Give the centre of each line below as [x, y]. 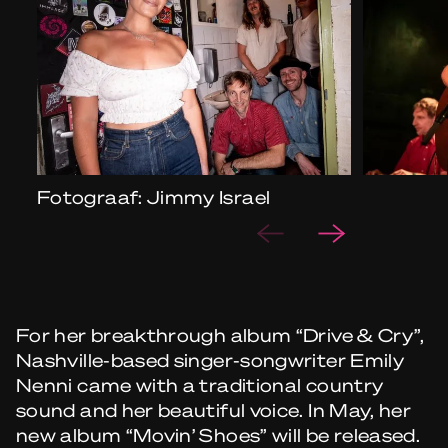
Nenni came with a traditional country [200, 385]
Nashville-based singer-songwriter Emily [210, 360]
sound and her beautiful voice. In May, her [214, 410]
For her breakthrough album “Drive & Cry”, [220, 335]
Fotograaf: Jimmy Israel [154, 197]
